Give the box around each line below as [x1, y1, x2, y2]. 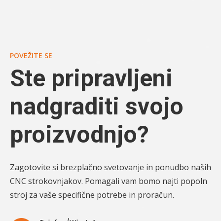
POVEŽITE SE [10, 63, 52, 73]
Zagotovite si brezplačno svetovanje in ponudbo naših [10, 174, 211, 185]
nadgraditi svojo [10, 104, 184, 133]
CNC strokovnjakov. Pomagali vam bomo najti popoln [10, 187, 207, 199]
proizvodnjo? [10, 132, 149, 161]
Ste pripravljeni [10, 76, 173, 105]
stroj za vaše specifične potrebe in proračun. [10, 201, 174, 213]
